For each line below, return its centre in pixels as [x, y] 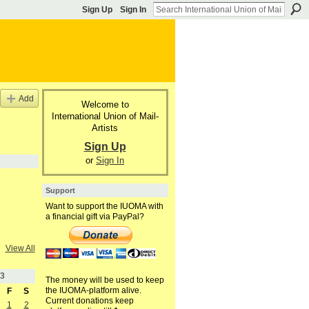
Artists [105, 128]
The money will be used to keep [104, 280]
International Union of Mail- [105, 116]
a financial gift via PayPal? [94, 217]
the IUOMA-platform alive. [93, 291]
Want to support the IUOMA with [104, 207]
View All [20, 249]
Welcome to [105, 104]
